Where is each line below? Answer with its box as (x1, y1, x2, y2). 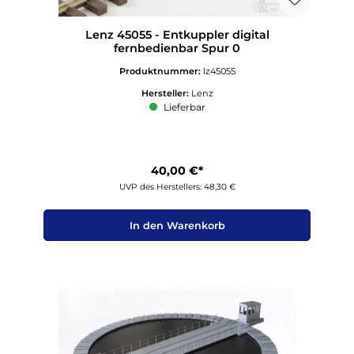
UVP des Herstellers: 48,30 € (119, 182, 235, 193)
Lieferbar (160, 100, 205, 113)
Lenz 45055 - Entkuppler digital (85, 27, 269, 42)
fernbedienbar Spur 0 (114, 40, 240, 55)
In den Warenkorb (129, 219, 225, 232)
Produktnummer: (119, 66, 203, 77)
